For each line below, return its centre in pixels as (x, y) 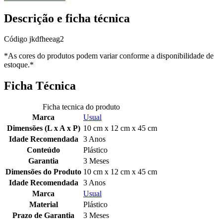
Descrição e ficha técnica (67, 18)
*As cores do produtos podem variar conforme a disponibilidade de (109, 56)
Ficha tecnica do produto (81, 107)
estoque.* (19, 65)
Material (43, 205)
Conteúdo (43, 150)
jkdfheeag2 (47, 39)
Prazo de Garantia (43, 216)
